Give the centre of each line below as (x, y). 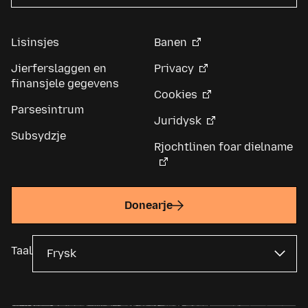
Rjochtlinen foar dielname (223, 147)
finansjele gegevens (65, 84)
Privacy (174, 69)
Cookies (176, 95)
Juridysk (178, 121)
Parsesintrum (47, 110)
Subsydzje (38, 136)
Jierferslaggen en (59, 69)
